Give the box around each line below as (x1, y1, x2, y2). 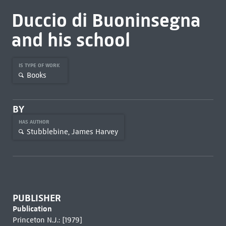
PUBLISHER (12, 192, 61, 204)
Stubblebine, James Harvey (26, 127, 118, 136)
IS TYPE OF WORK (18, 62, 62, 69)
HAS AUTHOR (18, 119, 51, 125)
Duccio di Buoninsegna (11, 9, 201, 32)
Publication (12, 204, 52, 213)
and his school (11, 28, 130, 51)
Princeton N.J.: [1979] (12, 215, 82, 224)
